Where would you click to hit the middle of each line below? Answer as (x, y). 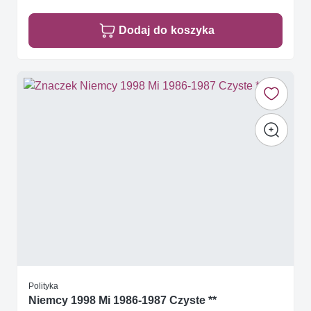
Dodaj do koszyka (167, 31)
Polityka (43, 286)
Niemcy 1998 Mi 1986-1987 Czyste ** (123, 301)
